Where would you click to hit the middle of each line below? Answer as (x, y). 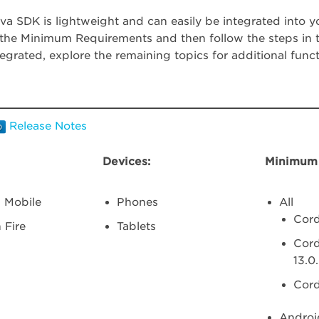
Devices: (127, 162)
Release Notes (48, 126)
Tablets (137, 226)
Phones (138, 202)
